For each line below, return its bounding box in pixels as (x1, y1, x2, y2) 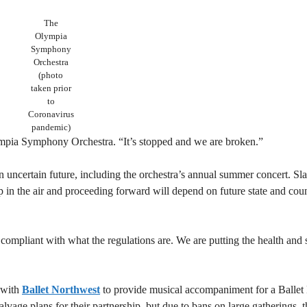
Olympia (34, 30, 67, 41)
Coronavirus (27, 108, 74, 119)
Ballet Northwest (22, 283, 100, 295)
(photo (38, 69, 63, 80)
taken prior (30, 82, 71, 93)
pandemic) (31, 121, 71, 132)
